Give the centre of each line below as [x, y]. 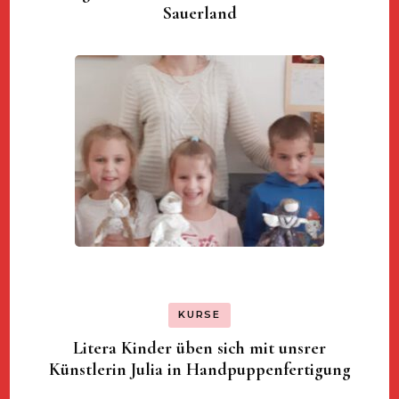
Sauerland [199, 14]
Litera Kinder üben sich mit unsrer [199, 348]
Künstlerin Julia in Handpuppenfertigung [199, 369]
